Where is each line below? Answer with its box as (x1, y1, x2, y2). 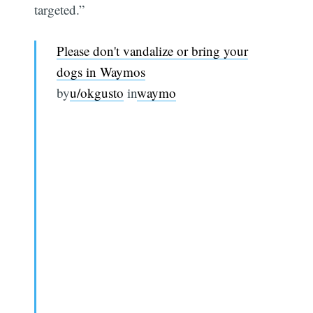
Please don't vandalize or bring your (56, 41, 248, 59)
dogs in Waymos (56, 62, 145, 80)
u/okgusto (69, 83, 124, 101)
